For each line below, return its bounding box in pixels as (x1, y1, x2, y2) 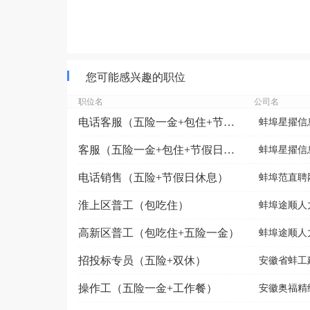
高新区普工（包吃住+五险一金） (78, 226, 239, 239)
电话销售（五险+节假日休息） (78, 171, 228, 183)
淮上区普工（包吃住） (78, 199, 189, 211)
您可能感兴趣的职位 (86, 71, 185, 83)
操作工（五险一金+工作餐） (78, 282, 217, 294)
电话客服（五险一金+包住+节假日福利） (224, 116, 235, 128)
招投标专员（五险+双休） (78, 254, 206, 266)
